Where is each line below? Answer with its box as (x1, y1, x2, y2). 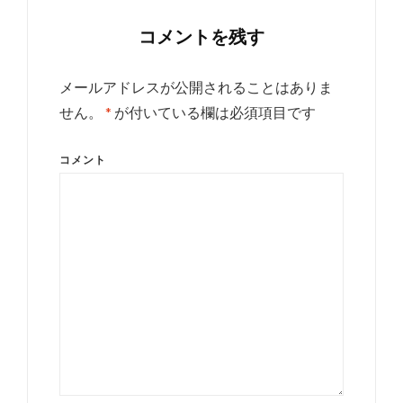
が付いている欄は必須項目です (112, 103, 316, 121)
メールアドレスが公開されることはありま (59, 77, 333, 95)
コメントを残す (139, 24, 264, 47)
